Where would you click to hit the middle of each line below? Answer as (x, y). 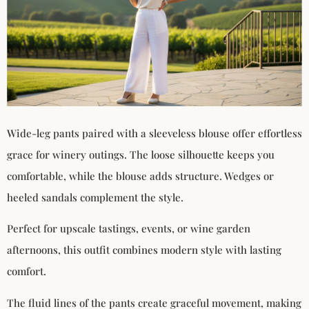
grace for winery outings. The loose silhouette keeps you (141, 155)
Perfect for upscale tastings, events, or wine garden (129, 229)
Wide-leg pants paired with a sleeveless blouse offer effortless (154, 133)
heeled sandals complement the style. (95, 198)
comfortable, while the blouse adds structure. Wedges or (140, 176)
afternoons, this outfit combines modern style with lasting (144, 250)
